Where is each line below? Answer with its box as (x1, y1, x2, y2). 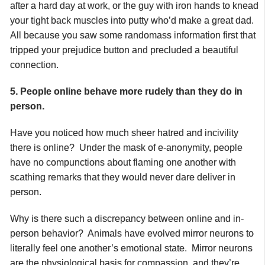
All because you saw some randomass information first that (10, 30, 256, 40)
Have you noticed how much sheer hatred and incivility (10, 127, 238, 138)
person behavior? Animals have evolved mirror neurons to (10, 228, 254, 238)
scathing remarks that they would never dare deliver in (10, 172, 235, 182)
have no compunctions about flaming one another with (10, 157, 236, 167)
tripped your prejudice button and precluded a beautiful (10, 44, 238, 55)
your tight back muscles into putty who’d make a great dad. (10, 15, 256, 25)
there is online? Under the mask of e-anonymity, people (10, 142, 243, 153)
